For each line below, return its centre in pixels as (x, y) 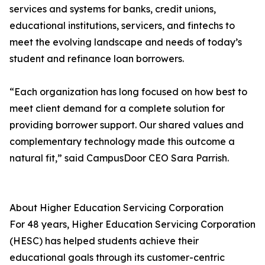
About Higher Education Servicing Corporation (117, 208)
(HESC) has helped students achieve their (104, 241)
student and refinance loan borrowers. (97, 59)
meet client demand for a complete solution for (117, 109)
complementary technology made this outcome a (122, 142)
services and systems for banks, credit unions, (113, 9)
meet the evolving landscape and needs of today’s (126, 42)
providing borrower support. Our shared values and (127, 125)
